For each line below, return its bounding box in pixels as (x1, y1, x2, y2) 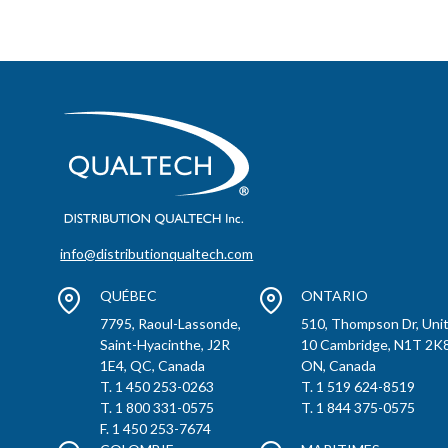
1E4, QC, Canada (99, 357, 205, 375)
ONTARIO (301, 287, 369, 305)
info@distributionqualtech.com (60, 245, 254, 263)
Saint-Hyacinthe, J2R (99, 336, 230, 354)
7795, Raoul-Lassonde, (99, 315, 241, 333)
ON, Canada (301, 357, 377, 375)
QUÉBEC (99, 287, 157, 305)
